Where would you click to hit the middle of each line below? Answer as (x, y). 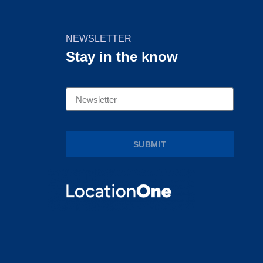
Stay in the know (122, 57)
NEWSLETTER (99, 38)
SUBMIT (150, 144)
